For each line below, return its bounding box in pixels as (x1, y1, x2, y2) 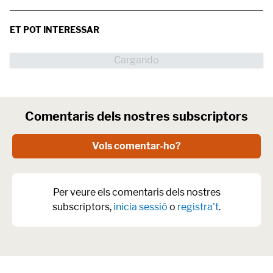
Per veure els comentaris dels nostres (52, 186, 221, 198)
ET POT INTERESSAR (10, 24, 99, 35)
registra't (177, 201, 219, 213)
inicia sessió (113, 201, 168, 213)
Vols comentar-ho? (92, 140, 181, 152)
